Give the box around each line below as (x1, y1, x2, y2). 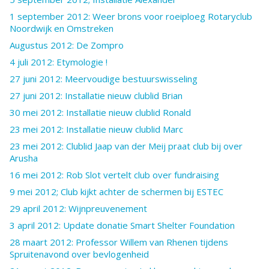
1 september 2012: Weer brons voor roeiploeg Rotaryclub (10, 10, 252, 22)
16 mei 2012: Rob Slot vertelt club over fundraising (10, 168, 219, 181)
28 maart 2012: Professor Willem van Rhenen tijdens (10, 235, 228, 248)
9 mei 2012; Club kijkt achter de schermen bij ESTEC (10, 185, 223, 198)
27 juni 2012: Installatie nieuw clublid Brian (10, 89, 183, 101)
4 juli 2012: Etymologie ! (10, 55, 107, 68)
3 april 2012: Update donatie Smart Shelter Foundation (10, 219, 235, 231)
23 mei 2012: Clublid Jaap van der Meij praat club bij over (10, 139, 243, 152)
